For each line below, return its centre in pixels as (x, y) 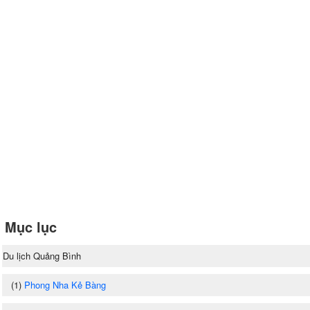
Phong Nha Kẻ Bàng (65, 284)
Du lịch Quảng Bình (42, 255)
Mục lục (31, 226)
